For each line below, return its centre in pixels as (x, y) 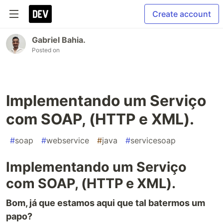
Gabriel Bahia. (59, 40)
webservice (68, 140)
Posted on (46, 50)
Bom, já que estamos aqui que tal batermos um (106, 203)
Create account (182, 14)
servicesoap (153, 140)
